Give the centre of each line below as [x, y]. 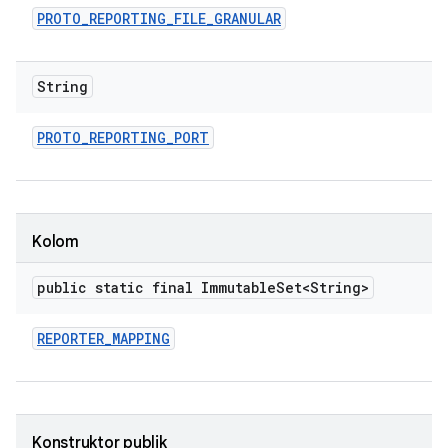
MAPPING [141, 338]
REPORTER [70, 338]
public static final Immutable [156, 287]
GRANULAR [247, 18]
